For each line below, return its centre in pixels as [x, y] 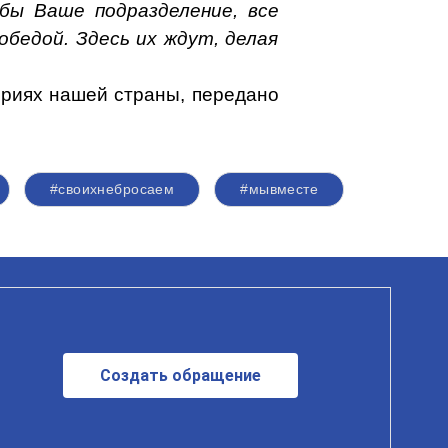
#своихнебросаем [112, 189]
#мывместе [279, 189]
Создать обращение [180, 375]
